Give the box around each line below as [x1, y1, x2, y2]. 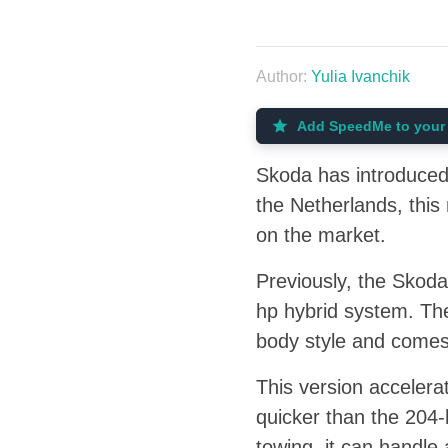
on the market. [255, 223, 386, 246]
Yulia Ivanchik [310, 67, 410, 85]
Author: [255, 67, 311, 85]
